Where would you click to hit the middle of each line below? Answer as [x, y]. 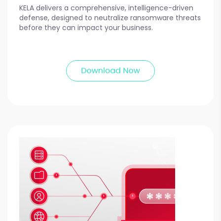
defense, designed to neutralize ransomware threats [110, 18]
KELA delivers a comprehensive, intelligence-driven [106, 8]
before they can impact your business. [86, 28]
